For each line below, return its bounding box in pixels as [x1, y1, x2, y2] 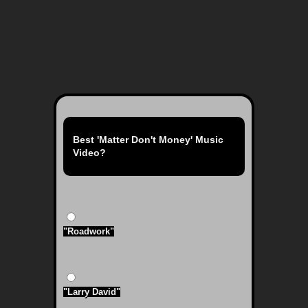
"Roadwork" [63, 226, 114, 236]
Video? [73, 147, 106, 158]
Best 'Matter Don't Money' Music [73, 134, 223, 145]
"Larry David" [63, 287, 120, 297]
